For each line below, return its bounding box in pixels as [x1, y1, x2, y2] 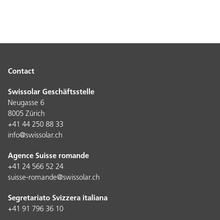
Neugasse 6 [8, 99, 46, 107]
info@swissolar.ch [8, 132, 62, 139]
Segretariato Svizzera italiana [8, 194, 110, 202]
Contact [8, 68, 34, 76]
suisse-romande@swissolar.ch [8, 174, 100, 182]
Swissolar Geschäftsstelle [8, 88, 96, 96]
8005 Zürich [8, 110, 47, 118]
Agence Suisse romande [8, 152, 89, 160]
